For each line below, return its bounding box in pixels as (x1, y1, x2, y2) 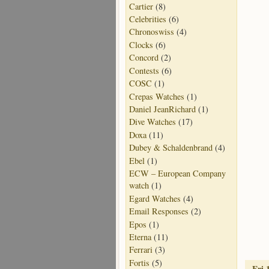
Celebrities (129, 13, 166, 25)
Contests (129, 64, 159, 76)
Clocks (129, 38, 153, 50)
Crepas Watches (129, 90, 184, 102)
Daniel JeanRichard (129, 103, 196, 115)
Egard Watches (129, 192, 181, 204)
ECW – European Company (129, 168, 226, 180)
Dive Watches (129, 116, 176, 128)
